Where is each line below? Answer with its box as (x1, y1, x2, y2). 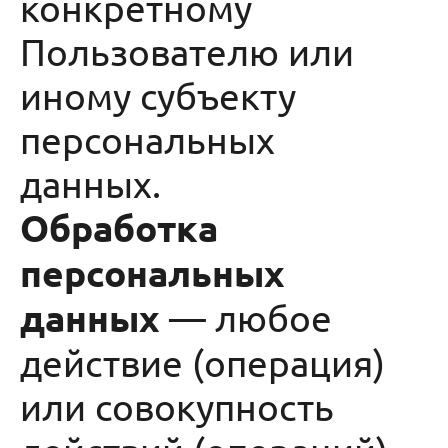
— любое (160, 295, 332, 339)
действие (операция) (20, 340, 385, 384)
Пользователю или (20, 29, 354, 73)
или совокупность (20, 384, 334, 428)
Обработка (20, 205, 218, 250)
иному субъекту (20, 73, 296, 117)
